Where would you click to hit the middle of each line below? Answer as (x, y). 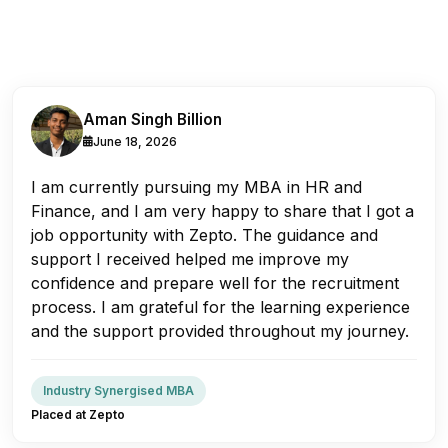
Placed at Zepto (78, 414)
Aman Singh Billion (152, 119)
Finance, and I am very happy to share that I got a (222, 210)
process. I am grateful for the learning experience (220, 306)
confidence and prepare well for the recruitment (215, 282)
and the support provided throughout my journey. (220, 330)
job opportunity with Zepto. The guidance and (204, 234)
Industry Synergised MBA (118, 390)
